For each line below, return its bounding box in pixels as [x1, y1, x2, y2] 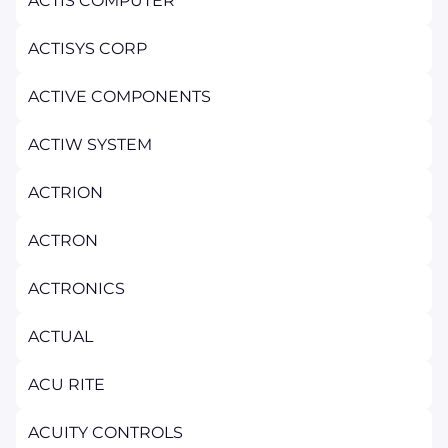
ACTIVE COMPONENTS [28, 87, 211, 106]
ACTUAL [28, 327, 93, 346]
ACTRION [28, 183, 103, 202]
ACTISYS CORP [28, 39, 147, 58]
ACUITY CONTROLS [28, 423, 183, 442]
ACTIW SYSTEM [28, 135, 152, 154]
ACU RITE [28, 375, 105, 394]
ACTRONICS [28, 279, 125, 298]
